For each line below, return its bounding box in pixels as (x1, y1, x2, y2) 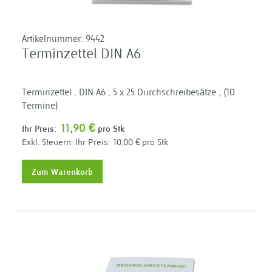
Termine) (22, 102, 58, 112)
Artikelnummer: (22, 35, 86, 45)
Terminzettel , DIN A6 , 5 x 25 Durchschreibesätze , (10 (22, 89, 235, 98)
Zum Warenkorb (32, 166, 93, 177)
